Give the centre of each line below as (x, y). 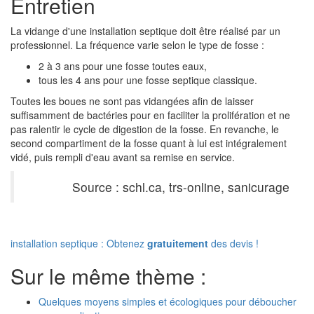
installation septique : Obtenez (79, 243)
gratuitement (178, 243)
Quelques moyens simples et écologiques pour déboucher (168, 301)
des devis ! (233, 243)
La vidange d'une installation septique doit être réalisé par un (145, 31)
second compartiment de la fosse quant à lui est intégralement (149, 143)
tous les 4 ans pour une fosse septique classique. (148, 80)
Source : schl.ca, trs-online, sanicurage (181, 187)
